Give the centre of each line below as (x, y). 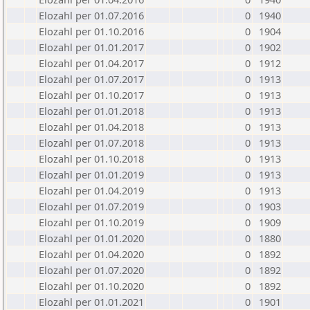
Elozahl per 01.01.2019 (91, 174)
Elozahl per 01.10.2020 (91, 286)
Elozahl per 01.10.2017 (91, 95)
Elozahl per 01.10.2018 (91, 158)
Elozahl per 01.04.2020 (91, 254)
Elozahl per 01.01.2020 (91, 238)
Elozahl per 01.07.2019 (91, 206)
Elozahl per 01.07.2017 (91, 79)
